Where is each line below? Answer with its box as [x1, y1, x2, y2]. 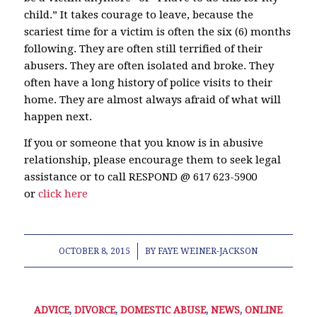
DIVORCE [74, 304, 116, 316]
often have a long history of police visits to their [23, 76, 272, 89]
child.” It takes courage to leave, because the [23, 8, 253, 21]
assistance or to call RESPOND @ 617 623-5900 [23, 170, 257, 183]
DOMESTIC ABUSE [120, 304, 207, 316]
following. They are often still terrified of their [23, 42, 263, 55]
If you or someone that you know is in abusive [23, 136, 263, 149]
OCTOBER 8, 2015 [59, 246, 131, 256]
